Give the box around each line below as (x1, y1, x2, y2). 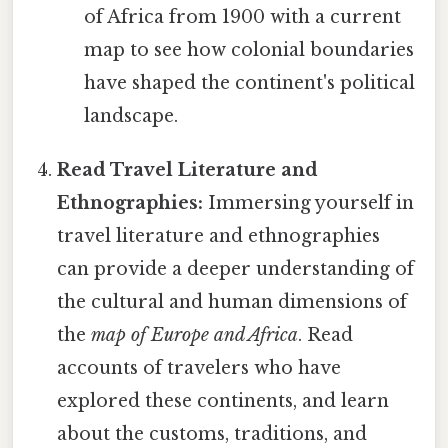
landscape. (83, 104, 178, 127)
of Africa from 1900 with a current (83, 5, 401, 28)
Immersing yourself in (203, 191, 415, 214)
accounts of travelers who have (57, 356, 342, 379)
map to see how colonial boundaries (83, 38, 414, 61)
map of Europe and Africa (91, 323, 299, 346)
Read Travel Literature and (57, 158, 319, 181)
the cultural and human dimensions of (57, 290, 408, 313)
